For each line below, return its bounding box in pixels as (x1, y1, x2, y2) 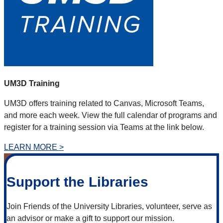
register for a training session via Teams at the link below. (4, 123, 204, 132)
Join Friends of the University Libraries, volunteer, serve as (6, 202, 212, 211)
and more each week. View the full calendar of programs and (4, 111, 217, 120)
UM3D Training (4, 79, 60, 88)
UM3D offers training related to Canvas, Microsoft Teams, (4, 99, 204, 108)
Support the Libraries (6, 174, 148, 190)
